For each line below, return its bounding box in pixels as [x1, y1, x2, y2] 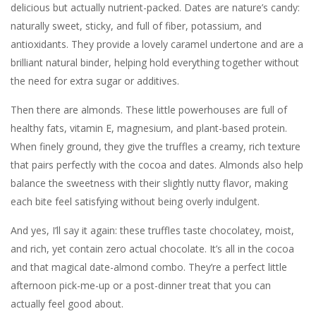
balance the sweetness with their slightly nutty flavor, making [11, 176, 288, 190]
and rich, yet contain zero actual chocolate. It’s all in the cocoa [11, 242, 294, 256]
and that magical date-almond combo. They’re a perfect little [11, 260, 287, 274]
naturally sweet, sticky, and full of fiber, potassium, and [11, 19, 262, 33]
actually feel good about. [11, 297, 123, 311]
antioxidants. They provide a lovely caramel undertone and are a [11, 37, 303, 51]
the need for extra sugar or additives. [11, 74, 179, 88]
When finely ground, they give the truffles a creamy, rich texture [11, 140, 300, 154]
